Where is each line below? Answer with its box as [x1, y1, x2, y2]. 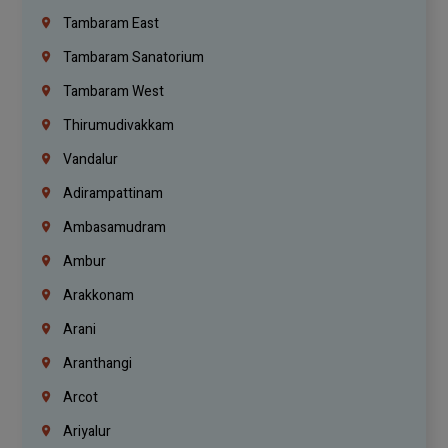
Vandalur [60, 149, 119, 171]
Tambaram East [60, 13, 160, 35]
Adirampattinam [60, 183, 164, 205]
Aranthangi [60, 353, 133, 375]
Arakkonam [60, 285, 135, 307]
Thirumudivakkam [60, 115, 175, 137]
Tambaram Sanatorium [60, 47, 205, 69]
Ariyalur [60, 421, 112, 443]
